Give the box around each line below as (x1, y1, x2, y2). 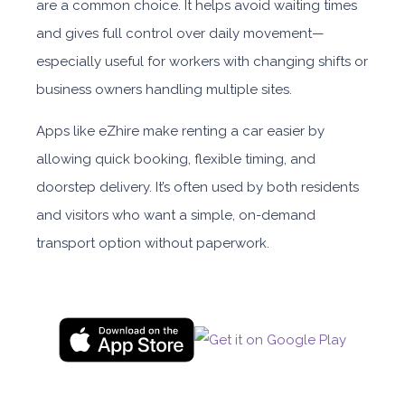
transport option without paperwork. (36, 235, 269, 251)
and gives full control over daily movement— (36, 25, 325, 42)
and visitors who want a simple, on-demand (36, 207, 316, 223)
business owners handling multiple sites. (36, 81, 292, 98)
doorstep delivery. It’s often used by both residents (36, 179, 359, 195)
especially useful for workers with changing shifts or (36, 53, 368, 70)
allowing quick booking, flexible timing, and (36, 151, 316, 167)
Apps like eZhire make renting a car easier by (36, 123, 325, 139)
